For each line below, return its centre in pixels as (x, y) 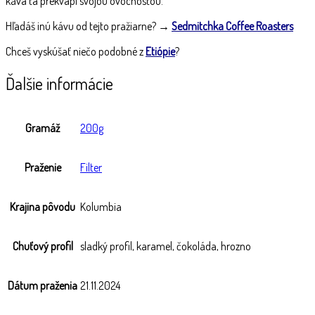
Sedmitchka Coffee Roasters (232, 26)
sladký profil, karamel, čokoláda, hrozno (166, 246)
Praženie (43, 168)
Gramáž (43, 128)
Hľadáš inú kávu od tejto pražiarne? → (89, 26)
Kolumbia (101, 207)
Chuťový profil (43, 246)
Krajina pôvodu (43, 207)
